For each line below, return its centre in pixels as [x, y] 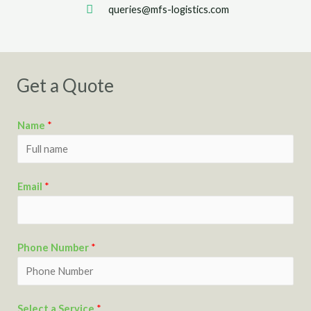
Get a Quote [65, 86]
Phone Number [54, 247]
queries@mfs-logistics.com [169, 10]
